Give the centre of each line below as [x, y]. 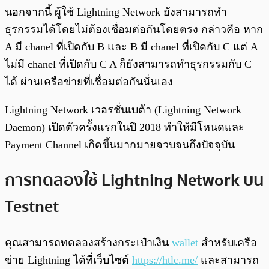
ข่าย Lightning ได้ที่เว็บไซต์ [68, 260]
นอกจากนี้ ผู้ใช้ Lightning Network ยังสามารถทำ [116, 12]
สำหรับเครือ [228, 243]
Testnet [32, 207]
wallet [185, 243]
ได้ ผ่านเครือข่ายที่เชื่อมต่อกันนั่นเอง [89, 81]
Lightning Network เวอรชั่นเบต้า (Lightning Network [123, 110]
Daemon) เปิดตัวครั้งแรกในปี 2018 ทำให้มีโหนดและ [125, 127]
